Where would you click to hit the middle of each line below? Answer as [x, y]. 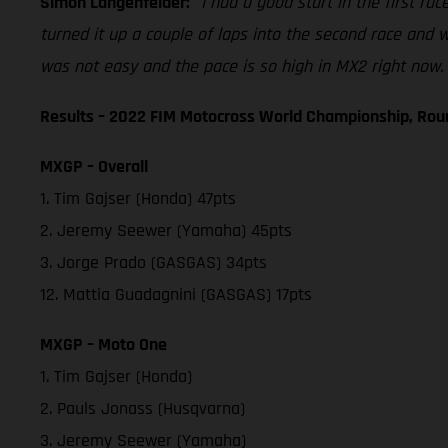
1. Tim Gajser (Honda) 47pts [138, 198]
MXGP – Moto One [103, 344]
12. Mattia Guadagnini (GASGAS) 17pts [176, 294]
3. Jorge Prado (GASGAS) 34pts [153, 262]
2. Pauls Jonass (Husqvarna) [142, 408]
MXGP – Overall [94, 166]
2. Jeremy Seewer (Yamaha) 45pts [166, 230]
